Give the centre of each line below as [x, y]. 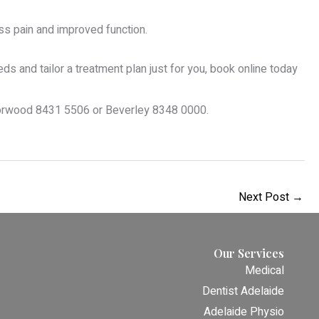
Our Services [249, 253]
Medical [264, 271]
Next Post [265, 197]
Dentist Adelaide [243, 292]
